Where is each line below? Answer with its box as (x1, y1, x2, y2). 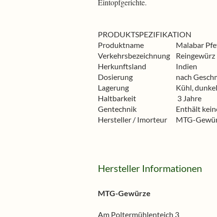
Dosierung (98, 72, 133, 81)
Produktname (98, 40, 144, 49)
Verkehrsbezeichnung (98, 51, 176, 60)
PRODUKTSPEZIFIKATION (98, 30, 191, 39)
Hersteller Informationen (98, 162, 202, 174)
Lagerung (98, 83, 129, 92)
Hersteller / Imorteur (98, 115, 167, 124)
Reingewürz (176, 51, 215, 60)
